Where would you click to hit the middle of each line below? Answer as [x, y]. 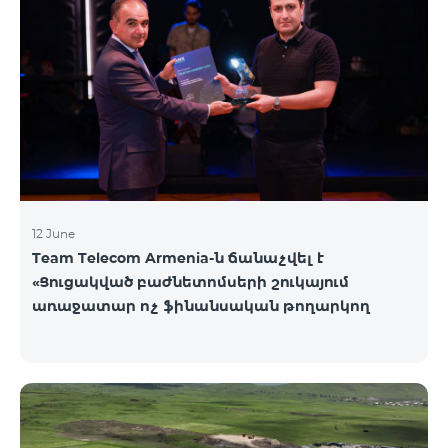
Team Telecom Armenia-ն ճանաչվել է [178, 257]
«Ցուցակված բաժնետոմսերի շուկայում [190, 281]
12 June [53, 233]
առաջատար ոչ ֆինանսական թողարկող [201, 305]
